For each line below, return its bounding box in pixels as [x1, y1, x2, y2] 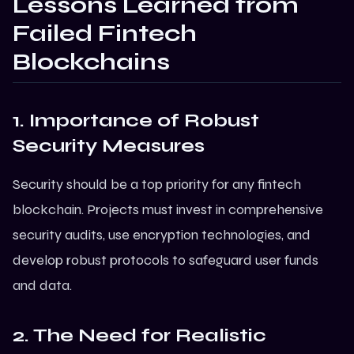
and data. [13, 277, 72, 295]
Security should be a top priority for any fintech [13, 175, 301, 194]
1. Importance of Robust [13, 109, 259, 133]
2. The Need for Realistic [13, 324, 266, 348]
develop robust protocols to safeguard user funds [13, 251, 318, 269]
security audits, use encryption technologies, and [13, 226, 311, 244]
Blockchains [13, 47, 170, 77]
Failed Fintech [13, 19, 197, 48]
